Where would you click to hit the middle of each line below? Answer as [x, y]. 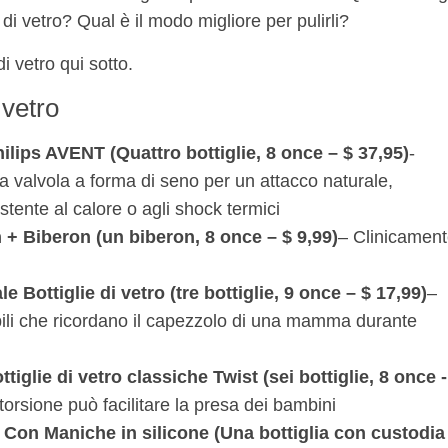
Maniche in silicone [126, 433]
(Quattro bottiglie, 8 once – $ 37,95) [259, 153]
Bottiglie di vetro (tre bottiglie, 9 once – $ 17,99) [225, 293]
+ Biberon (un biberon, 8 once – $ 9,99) [172, 237]
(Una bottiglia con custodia [329, 433]
